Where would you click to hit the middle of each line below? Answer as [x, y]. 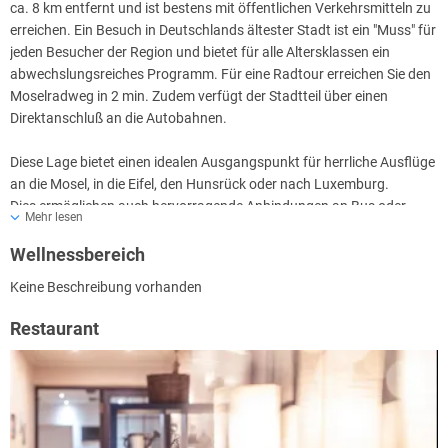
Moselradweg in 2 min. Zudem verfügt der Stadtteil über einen [199, 96]
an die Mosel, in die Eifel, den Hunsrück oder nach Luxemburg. [199, 184]
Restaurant [54, 328]
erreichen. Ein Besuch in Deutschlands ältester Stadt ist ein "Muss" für [223, 30]
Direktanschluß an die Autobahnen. [118, 118]
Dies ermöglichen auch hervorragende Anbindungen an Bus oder [208, 206]
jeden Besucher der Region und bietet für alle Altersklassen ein [200, 52]
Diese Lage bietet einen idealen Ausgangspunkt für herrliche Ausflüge [222, 162]
